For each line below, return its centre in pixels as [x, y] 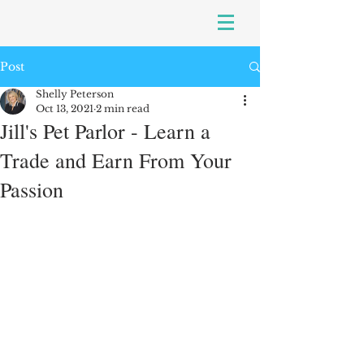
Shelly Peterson [75, 94]
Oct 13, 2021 [65, 108]
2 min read [123, 108]
